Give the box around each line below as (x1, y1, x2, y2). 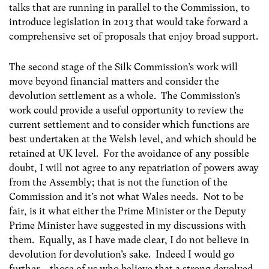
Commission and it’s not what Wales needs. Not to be (9, 190, 244, 202)
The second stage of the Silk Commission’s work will (9, 61, 238, 73)
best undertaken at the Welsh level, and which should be (9, 133, 256, 145)
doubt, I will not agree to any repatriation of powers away (9, 162, 259, 174)
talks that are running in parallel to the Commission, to (9, 1, 250, 13)
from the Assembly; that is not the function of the (9, 176, 228, 188)
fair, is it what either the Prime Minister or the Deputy (9, 205, 246, 217)
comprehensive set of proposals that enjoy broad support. (9, 30, 258, 42)
